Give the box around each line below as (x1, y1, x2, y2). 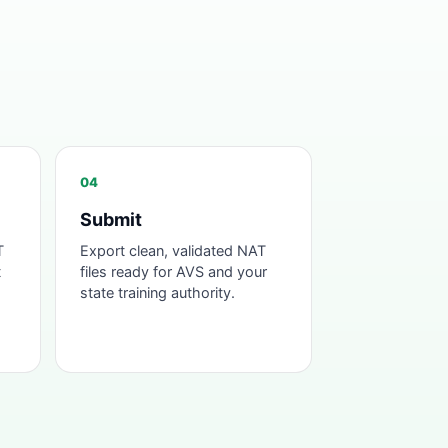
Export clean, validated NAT (79, 242, 266, 260)
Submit (79, 209, 142, 230)
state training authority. (79, 284, 235, 302)
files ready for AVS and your (79, 263, 267, 281)
